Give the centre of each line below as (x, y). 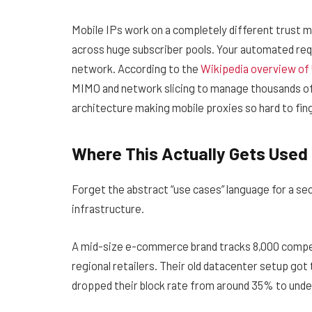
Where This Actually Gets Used (190, 153)
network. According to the (135, 68)
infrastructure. (108, 209)
